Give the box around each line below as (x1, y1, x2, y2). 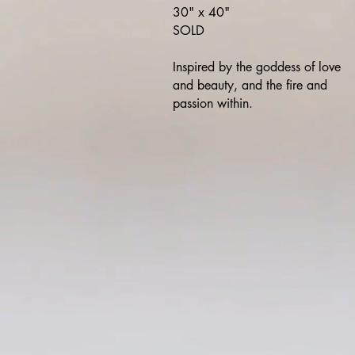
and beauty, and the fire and (173, 77, 327, 94)
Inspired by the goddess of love (173, 59, 341, 75)
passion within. (173, 95, 253, 112)
